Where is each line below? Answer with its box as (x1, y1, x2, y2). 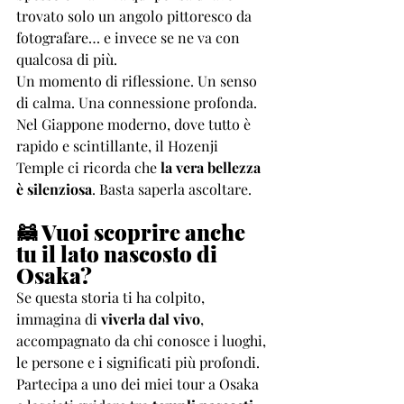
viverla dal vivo (101, 309, 200, 328)
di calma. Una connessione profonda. (16, 93, 257, 112)
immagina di (16, 309, 101, 328)
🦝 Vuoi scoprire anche (16, 217, 250, 246)
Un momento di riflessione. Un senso (16, 71, 261, 90)
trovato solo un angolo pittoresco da (16, 6, 255, 25)
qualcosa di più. (16, 50, 117, 69)
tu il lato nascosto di (16, 239, 222, 268)
